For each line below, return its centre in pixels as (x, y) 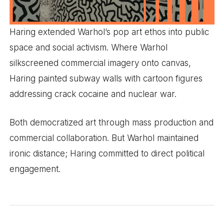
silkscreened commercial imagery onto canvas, (100, 63)
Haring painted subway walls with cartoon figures (106, 79)
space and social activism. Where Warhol (89, 48)
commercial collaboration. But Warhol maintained (104, 138)
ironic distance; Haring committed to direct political (107, 153)
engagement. (35, 169)
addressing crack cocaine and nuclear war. (93, 94)
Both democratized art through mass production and (112, 122)
